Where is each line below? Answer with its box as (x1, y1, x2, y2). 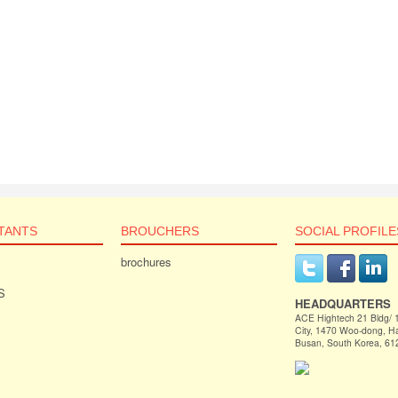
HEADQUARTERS (295, 295, 391, 313)
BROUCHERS (121, 224, 199, 239)
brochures (121, 253, 171, 271)
